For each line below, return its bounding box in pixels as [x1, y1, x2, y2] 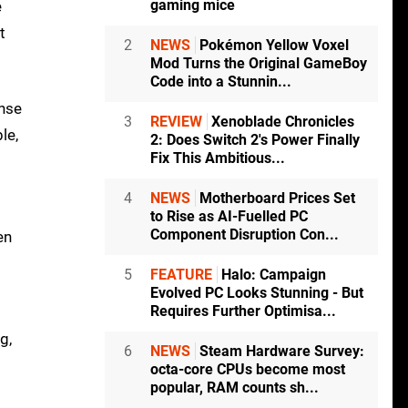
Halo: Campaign [218, 266, 326, 284]
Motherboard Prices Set [196, 189, 355, 208]
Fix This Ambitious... [150, 149, 285, 168]
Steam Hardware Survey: [196, 342, 364, 361]
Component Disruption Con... [150, 226, 339, 244]
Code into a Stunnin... [150, 73, 291, 91]
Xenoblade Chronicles [208, 113, 354, 131]
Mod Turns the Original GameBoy [150, 55, 367, 73]
